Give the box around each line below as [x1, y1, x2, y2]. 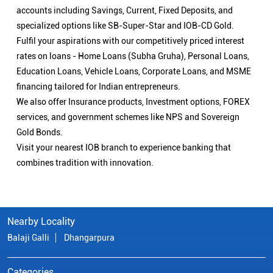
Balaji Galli [7, 233, 49, 243]
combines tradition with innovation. [16, 158, 154, 168]
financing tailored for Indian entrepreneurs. [16, 82, 180, 92]
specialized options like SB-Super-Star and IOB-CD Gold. [16, 21, 234, 31]
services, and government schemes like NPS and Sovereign [16, 112, 239, 122]
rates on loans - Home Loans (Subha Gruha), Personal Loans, [16, 51, 249, 62]
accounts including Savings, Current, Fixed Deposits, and [16, 5, 233, 16]
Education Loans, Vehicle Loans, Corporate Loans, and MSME [16, 66, 251, 77]
